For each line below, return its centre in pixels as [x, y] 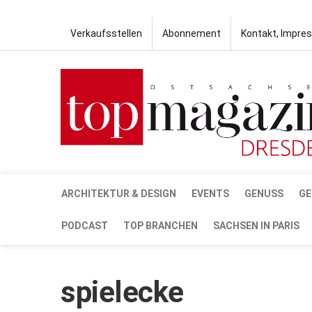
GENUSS [264, 193]
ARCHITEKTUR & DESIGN [119, 193]
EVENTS [210, 193]
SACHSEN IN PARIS [256, 225]
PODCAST [85, 225]
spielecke [122, 292]
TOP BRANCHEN [161, 225]
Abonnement [192, 33]
